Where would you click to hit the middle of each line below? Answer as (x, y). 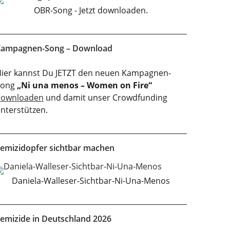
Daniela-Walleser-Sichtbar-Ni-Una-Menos (91, 181)
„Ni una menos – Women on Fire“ (84, 85)
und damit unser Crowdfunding (105, 98)
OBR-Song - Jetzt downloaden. (91, 10)
